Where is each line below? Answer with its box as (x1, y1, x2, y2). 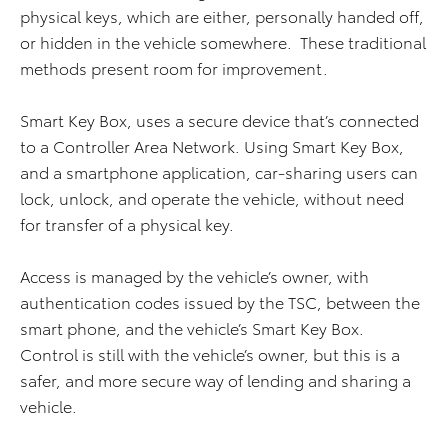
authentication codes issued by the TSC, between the (20, 290, 420, 314)
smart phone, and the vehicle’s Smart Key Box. (20, 316, 368, 340)
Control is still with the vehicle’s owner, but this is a (20, 342, 400, 366)
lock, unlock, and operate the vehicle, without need (20, 186, 404, 210)
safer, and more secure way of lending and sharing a (20, 368, 411, 392)
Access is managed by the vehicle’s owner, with (20, 264, 369, 288)
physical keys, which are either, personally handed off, (20, 4, 424, 28)
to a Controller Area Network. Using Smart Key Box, (20, 134, 404, 158)
